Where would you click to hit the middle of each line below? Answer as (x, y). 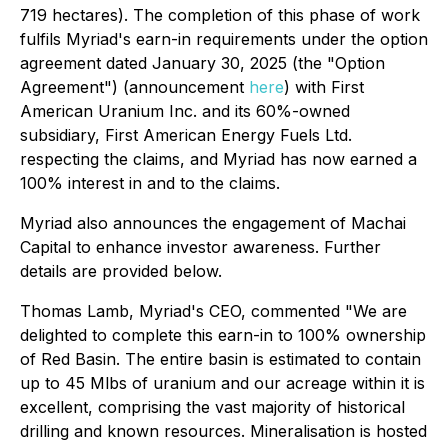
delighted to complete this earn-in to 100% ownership (223, 335)
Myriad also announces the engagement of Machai (213, 223)
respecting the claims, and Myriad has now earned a (218, 159)
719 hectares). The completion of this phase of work (220, 15)
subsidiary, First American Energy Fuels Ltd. (186, 135)
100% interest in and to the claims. (150, 183)
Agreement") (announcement (134, 87)
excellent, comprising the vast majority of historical (212, 407)
